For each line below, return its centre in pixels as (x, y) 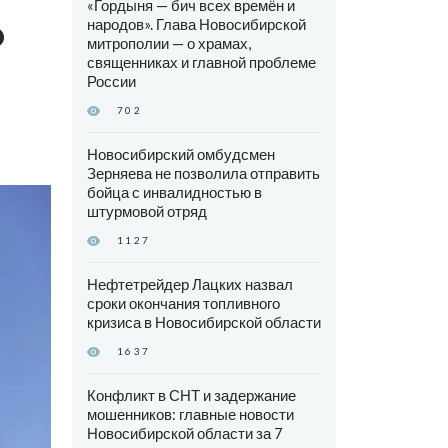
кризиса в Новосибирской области (203, 322)
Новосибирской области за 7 (184, 433)
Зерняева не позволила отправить (203, 173)
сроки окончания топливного (183, 303)
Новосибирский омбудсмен (180, 154)
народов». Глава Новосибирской (196, 24)
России (111, 81)
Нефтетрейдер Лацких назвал (189, 284)
